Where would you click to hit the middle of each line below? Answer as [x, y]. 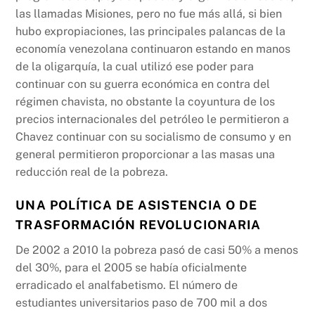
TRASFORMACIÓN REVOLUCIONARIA [138, 224]
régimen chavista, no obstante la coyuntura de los [146, 102]
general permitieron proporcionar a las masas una [146, 155]
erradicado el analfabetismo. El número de [127, 285]
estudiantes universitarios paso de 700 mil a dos [142, 302]
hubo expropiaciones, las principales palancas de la [151, 32]
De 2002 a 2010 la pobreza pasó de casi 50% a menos [157, 250]
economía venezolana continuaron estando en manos [153, 49]
